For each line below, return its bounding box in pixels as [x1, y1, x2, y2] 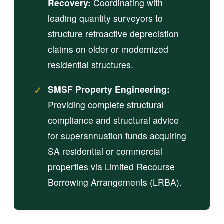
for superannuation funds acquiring [48, 129, 186, 142]
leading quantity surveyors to [48, 11, 163, 24]
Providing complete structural [48, 98, 164, 111]
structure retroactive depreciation [48, 27, 179, 40]
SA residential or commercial [48, 144, 162, 157]
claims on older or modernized [48, 42, 168, 55]
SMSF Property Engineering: [48, 82, 170, 95]
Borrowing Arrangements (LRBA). [48, 175, 182, 188]
